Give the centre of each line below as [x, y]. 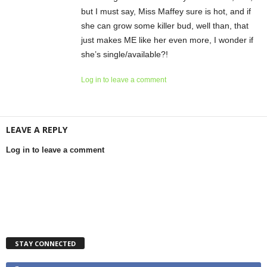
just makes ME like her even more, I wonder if [167, 40]
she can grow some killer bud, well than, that [165, 25]
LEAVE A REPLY [37, 129]
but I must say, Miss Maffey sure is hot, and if [166, 11]
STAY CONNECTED [45, 243]
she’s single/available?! [125, 54]
